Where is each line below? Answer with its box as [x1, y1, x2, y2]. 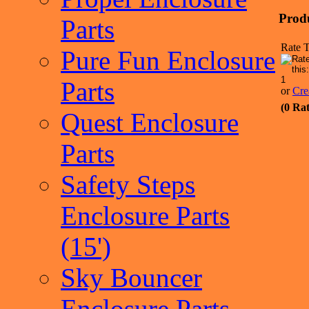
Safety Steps [61, 170, 195, 199]
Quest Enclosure [61, 108, 239, 137]
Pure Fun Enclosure [61, 46, 275, 75]
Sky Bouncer [61, 263, 202, 292]
